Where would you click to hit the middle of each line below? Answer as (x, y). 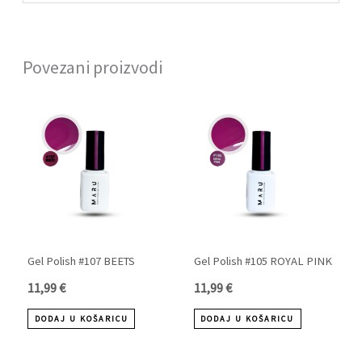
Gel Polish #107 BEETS (82, 261)
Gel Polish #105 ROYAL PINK (263, 261)
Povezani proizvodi (93, 67)
